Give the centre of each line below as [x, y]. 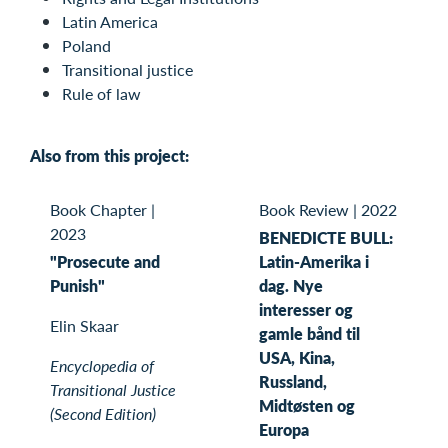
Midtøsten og [307, 405]
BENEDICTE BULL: [326, 237]
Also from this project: [109, 156]
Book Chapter [98, 210]
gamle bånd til [309, 333]
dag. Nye [291, 285]
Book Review [304, 210]
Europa [284, 429]
